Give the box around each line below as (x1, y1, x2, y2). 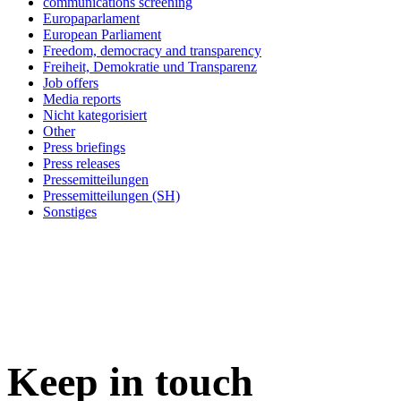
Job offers (43, 74, 98, 90)
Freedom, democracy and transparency (43, 42, 261, 58)
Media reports (43, 90, 121, 107)
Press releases (43, 155, 120, 171)
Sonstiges (43, 203, 97, 219)
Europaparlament (43, 10, 140, 26)
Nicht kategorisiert (43, 107, 147, 123)
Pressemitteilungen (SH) (43, 187, 180, 203)
